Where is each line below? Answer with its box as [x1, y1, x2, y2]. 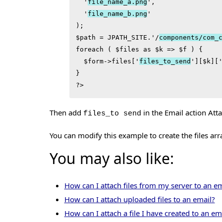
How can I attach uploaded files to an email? [64, 194, 215, 204]
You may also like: [49, 148, 174, 168]
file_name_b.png [87, 10, 147, 18]
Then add [49, 107, 83, 117]
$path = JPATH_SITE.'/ [75, 34, 159, 42]
